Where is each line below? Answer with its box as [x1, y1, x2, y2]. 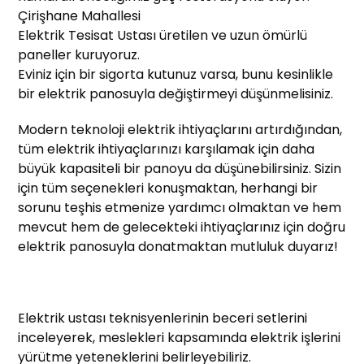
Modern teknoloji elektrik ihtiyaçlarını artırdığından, [18, 120, 343, 140]
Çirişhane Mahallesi [18, 6, 141, 26]
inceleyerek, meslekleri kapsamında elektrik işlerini [18, 328, 341, 348]
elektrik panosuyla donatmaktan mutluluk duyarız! [18, 237, 339, 257]
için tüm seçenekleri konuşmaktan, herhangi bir [18, 179, 318, 198]
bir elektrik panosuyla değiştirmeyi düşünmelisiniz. [18, 84, 334, 104]
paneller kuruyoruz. [18, 45, 141, 65]
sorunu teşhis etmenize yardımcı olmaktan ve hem [18, 198, 342, 218]
